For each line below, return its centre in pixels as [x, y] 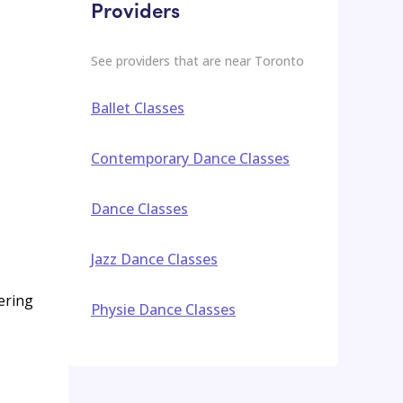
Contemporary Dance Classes [190, 158]
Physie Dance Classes [163, 309]
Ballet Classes [138, 107]
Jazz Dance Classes [154, 259]
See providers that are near [173, 60]
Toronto [279, 60]
